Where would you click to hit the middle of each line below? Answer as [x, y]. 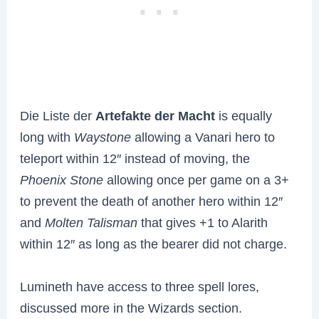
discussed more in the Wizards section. [131, 308]
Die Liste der [58, 116]
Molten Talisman [91, 223]
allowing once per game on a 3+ [197, 180]
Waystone [103, 137]
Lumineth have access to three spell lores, [140, 286]
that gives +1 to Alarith [203, 223]
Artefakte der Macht [156, 116]
